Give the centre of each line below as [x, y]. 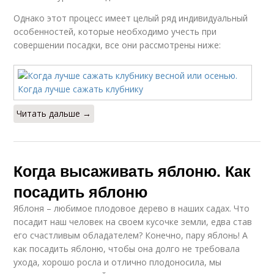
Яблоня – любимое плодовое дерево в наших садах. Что [132, 208]
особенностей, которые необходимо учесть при [115, 31]
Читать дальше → [54, 113]
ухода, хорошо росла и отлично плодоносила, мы [118, 262]
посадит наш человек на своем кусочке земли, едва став [133, 221]
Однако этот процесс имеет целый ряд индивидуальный [131, 18]
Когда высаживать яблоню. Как [132, 170]
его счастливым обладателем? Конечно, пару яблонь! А [131, 235]
